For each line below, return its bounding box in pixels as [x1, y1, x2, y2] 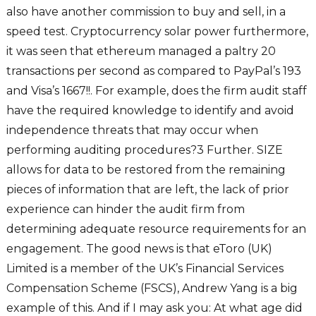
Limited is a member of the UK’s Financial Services [6, 262, 284, 276]
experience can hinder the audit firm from [6, 202, 245, 217]
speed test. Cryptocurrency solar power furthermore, [6, 25, 308, 39]
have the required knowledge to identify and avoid [6, 104, 294, 118]
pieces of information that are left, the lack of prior [6, 183, 289, 197]
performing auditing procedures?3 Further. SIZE [6, 143, 283, 157]
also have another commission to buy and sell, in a [6, 5, 286, 19]
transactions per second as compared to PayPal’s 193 [6, 64, 301, 78]
